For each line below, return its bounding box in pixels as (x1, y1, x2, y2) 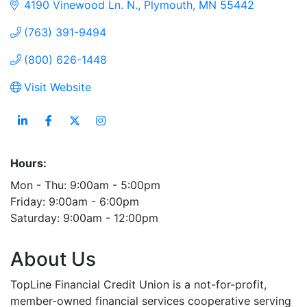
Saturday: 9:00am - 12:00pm (10, 210, 158, 225)
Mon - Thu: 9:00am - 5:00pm (10, 177, 160, 192)
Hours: (10, 156, 47, 170)
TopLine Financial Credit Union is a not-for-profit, (10, 277, 267, 291)
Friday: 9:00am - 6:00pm (10, 194, 139, 208)
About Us (10, 247, 96, 271)
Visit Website (24, 79, 91, 94)
